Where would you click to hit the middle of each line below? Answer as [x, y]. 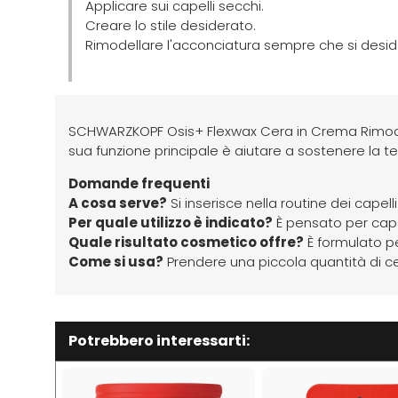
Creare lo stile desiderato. [171, 25]
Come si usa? [116, 261]
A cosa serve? [118, 203]
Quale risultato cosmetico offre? [186, 242]
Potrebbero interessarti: [159, 340]
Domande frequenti [139, 183]
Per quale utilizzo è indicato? [171, 222]
